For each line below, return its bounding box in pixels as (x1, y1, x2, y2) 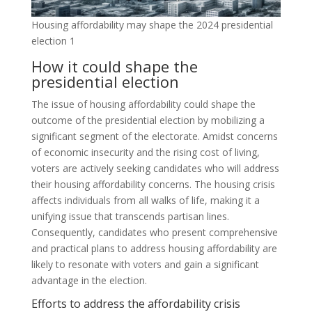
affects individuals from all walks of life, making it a (31, 193, 260, 207)
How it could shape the (31, 55, 198, 77)
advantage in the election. (31, 273, 147, 287)
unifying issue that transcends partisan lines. (31, 209, 229, 223)
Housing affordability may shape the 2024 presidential (31, 17, 273, 31)
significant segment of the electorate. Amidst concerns (31, 129, 278, 143)
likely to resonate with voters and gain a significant (31, 257, 259, 271)
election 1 (31, 33, 75, 47)
